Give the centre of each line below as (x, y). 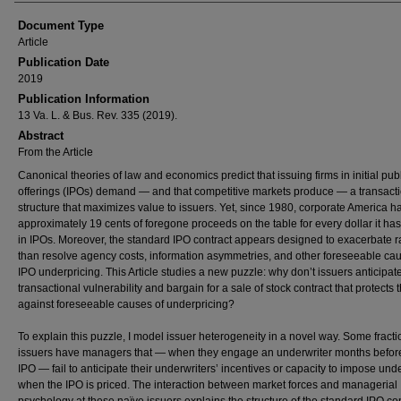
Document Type (61, 26)
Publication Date (64, 62)
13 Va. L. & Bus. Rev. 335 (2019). (98, 115)
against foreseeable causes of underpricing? (126, 304)
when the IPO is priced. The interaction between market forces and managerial (208, 385)
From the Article (55, 152)
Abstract (41, 136)
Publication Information (84, 99)
